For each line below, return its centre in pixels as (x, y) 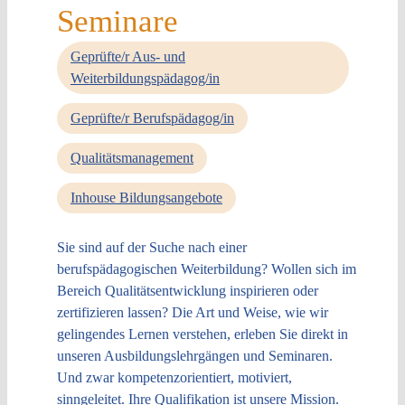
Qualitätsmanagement (132, 157)
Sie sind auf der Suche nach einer (151, 247)
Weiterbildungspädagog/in (145, 78)
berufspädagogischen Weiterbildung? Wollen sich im (206, 268)
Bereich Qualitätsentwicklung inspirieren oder (187, 290)
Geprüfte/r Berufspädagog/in (152, 118)
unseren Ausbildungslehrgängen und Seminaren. (194, 355)
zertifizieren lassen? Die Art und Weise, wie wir (192, 312)
